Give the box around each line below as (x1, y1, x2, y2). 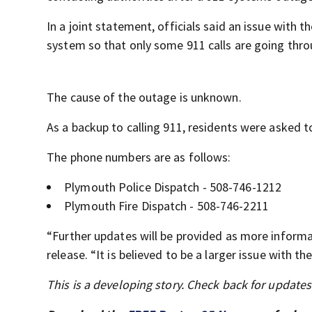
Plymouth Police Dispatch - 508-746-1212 (64, 179, 282, 196)
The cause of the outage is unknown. (47, 89, 242, 106)
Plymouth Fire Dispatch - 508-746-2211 (64, 198, 269, 214)
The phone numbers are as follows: (47, 149, 231, 166)
